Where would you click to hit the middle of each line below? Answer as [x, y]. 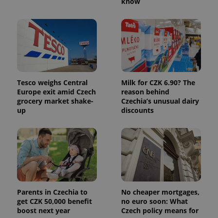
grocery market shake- [55, 101]
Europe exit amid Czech [56, 92]
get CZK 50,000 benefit [54, 201]
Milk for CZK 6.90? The [158, 83]
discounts [137, 110]
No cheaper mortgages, [160, 192]
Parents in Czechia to [52, 192]
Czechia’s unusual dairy [160, 101]
